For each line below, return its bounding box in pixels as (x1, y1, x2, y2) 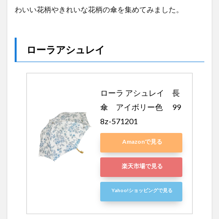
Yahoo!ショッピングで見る (111, 187, 173, 194)
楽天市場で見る (121, 162, 163, 170)
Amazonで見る (122, 138, 162, 146)
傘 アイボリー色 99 (100, 102, 181, 112)
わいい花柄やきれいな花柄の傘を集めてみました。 (15, 5, 183, 14)
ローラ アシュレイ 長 (100, 88, 180, 98)
